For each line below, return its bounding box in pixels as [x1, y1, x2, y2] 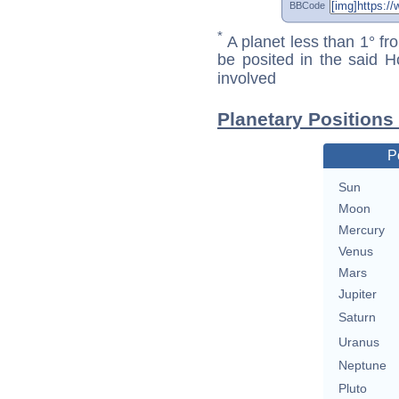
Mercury [338, 223, 385, 238]
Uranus [338, 335, 379, 350]
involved [217, 69, 276, 88]
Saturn [338, 310, 376, 325]
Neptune [338, 358, 387, 373]
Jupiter [338, 287, 377, 302]
